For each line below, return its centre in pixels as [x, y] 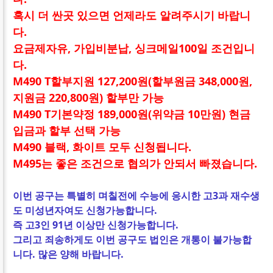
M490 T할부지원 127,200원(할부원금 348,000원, [133, 81]
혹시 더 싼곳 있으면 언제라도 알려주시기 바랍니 [132, 15]
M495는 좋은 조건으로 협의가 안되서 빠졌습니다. [135, 163]
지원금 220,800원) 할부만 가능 [89, 97]
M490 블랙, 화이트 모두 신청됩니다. [102, 147]
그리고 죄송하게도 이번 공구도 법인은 [97, 239]
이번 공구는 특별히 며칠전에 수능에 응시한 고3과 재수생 [136, 195]
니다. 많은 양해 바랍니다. [69, 254]
